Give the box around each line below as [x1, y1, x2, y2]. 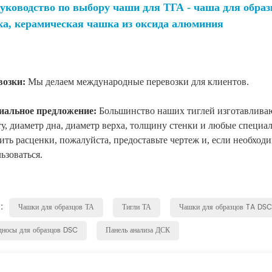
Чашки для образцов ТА [18, 202, 94, 213]
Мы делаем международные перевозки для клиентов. [28, 76, 249, 87]
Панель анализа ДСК [106, 225, 170, 236]
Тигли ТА [122, 202, 151, 213]
